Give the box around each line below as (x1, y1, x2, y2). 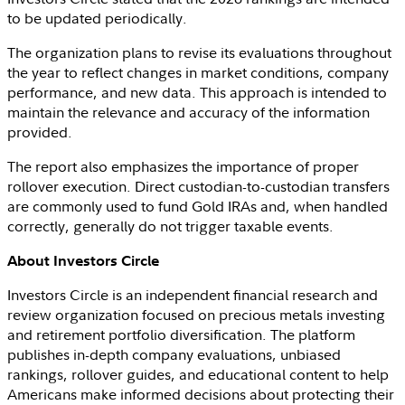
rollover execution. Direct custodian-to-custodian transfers (7, 175, 390, 196)
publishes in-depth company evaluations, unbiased (7, 344, 341, 364)
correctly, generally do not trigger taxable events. (7, 215, 334, 236)
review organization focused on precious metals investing (7, 304, 385, 325)
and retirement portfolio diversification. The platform (7, 324, 355, 344)
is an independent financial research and (108, 284, 378, 305)
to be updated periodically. (7, 7, 187, 28)
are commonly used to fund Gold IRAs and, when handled (7, 195, 388, 216)
